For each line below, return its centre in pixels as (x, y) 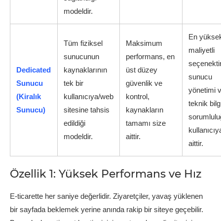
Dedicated (34, 70)
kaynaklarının (85, 70)
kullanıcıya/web (89, 96)
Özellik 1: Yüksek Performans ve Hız (106, 174)
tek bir (74, 83)
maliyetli (202, 50)
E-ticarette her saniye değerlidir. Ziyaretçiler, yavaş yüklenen (106, 196)
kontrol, (138, 96)
